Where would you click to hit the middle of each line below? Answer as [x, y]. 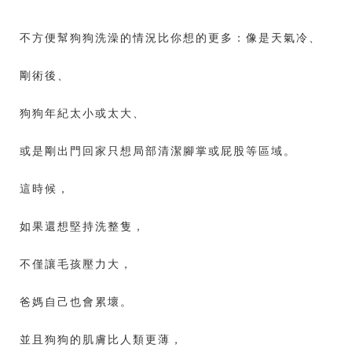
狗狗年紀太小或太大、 [82, 113]
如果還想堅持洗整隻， [82, 226]
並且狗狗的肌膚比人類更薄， [101, 339]
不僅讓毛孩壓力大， [76, 264]
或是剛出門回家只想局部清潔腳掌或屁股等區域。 [158, 150]
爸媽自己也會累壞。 [76, 301]
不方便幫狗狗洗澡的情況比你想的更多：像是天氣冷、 [170, 37]
